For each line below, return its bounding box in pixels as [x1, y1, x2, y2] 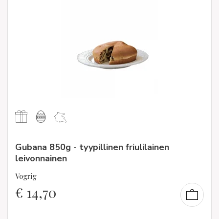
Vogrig [15, 171, 37, 181]
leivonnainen [15, 153, 67, 165]
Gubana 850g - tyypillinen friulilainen [15, 141, 169, 153]
